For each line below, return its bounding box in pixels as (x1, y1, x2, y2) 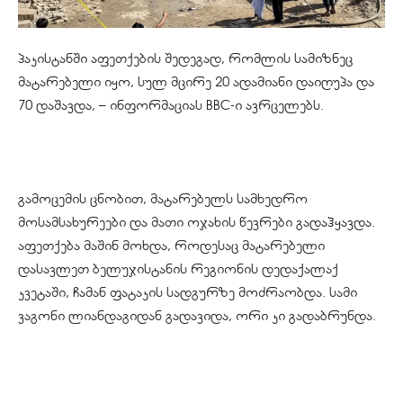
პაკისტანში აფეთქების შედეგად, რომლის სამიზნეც (18, 50, 353, 67)
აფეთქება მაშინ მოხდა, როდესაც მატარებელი (18, 237, 325, 255)
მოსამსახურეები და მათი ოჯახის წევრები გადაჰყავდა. (18, 214, 375, 231)
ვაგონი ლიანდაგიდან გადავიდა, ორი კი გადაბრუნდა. (18, 308, 376, 325)
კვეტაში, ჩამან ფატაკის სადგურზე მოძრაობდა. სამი (18, 284, 357, 301)
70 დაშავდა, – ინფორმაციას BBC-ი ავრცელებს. (18, 97, 324, 114)
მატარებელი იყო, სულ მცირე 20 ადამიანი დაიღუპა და (18, 74, 374, 91)
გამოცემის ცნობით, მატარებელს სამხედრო (18, 191, 308, 208)
